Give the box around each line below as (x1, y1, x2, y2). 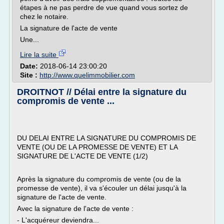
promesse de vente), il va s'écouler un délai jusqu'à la (17, 184, 186, 192)
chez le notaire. (20, 12, 68, 20)
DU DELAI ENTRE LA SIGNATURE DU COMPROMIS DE (17, 134, 196, 142)
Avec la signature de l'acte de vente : (17, 204, 133, 212)
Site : (20, 71, 39, 79)
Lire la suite (20, 50, 58, 58)
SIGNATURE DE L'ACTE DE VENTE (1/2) (17, 152, 148, 160)
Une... (20, 35, 39, 43)
